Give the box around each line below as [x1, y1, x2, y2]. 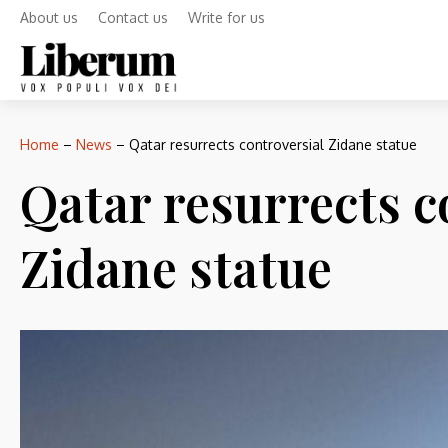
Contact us [98, 9, 168, 26]
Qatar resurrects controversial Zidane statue [129, 136, 417, 153]
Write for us [188, 9, 265, 26]
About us [20, 9, 78, 26]
